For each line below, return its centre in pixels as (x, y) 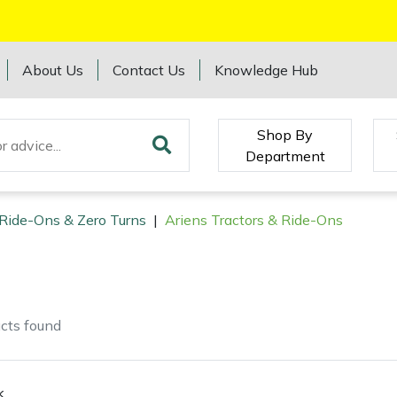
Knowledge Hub (267, 70)
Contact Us (149, 70)
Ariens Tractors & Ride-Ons (254, 220)
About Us (53, 70)
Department (285, 156)
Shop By (285, 134)
